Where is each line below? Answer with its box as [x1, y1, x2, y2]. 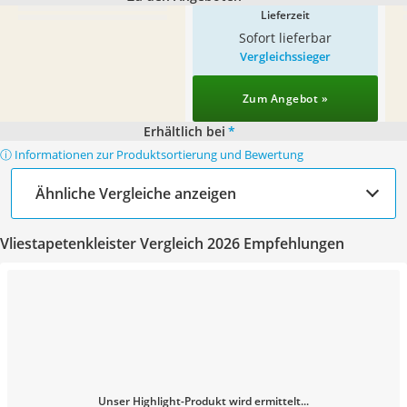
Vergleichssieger [240, 48, 331, 65]
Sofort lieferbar [239, 29, 332, 46]
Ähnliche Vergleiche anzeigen [35, 183, 236, 203]
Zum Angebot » [242, 91, 329, 106]
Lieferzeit [261, 7, 310, 23]
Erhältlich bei [143, 123, 225, 140]
